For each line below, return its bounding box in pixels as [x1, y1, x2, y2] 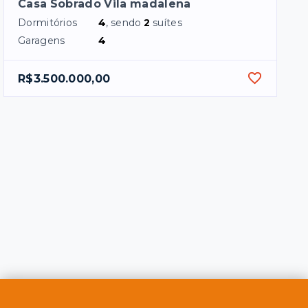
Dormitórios [18, 16, 78, 30]
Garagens [18, 34, 65, 47]
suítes [153, 16, 182, 30]
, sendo [106, 16, 144, 30]
